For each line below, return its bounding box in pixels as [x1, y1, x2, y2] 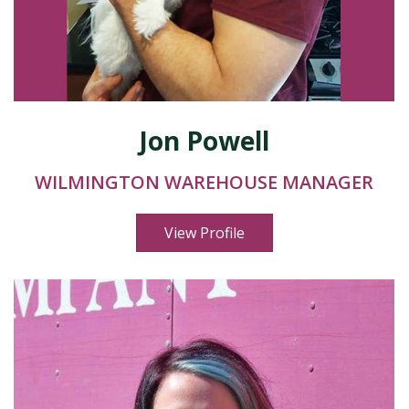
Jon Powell [139, 123, 269, 158]
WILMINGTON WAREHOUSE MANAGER [35, 170, 373, 194]
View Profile [163, 223, 245, 243]
